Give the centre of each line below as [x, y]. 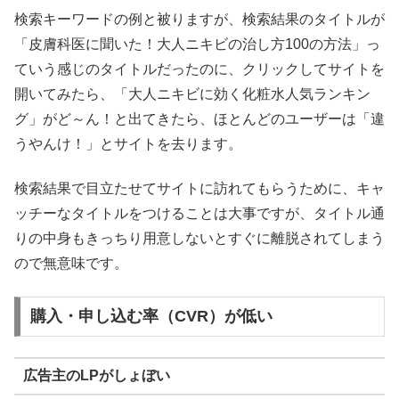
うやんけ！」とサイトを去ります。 [128, 143]
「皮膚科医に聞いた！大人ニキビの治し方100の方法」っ [197, 44]
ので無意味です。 [71, 264]
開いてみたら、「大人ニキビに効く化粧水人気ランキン [192, 94]
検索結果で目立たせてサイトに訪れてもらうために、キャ [199, 189]
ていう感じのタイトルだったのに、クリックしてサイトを [199, 69]
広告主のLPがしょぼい [96, 376]
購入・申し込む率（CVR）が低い [151, 317]
